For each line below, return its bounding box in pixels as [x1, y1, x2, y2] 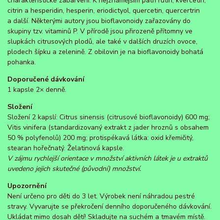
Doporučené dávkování [7, 75, 84, 84]
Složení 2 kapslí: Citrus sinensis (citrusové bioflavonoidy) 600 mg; [7, 112, 210, 122]
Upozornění [7, 181, 47, 191]
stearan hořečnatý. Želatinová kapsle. [7, 143, 124, 153]
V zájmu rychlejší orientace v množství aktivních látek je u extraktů [7, 154, 208, 164]
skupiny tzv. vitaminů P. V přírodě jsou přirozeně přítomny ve [7, 27, 192, 36]
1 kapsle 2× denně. [7, 85, 66, 95]
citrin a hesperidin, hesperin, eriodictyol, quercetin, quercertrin [7, 6, 200, 16]
